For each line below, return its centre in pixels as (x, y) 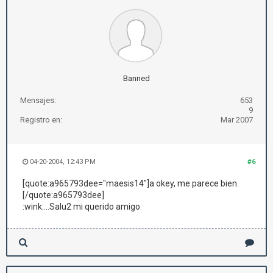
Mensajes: (38, 100)
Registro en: (41, 120)
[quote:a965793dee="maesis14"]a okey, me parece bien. (131, 183)
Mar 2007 (237, 120)
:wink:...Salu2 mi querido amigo (81, 207)
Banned (136, 78)
